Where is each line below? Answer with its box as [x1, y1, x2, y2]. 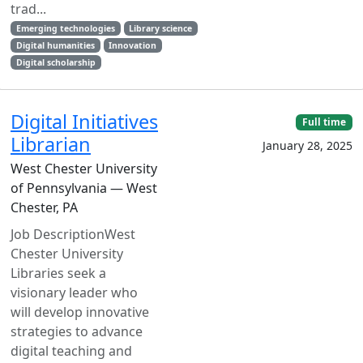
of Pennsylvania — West [11, 179, 157, 197]
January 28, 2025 [263, 138, 352, 154]
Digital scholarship [15, 57, 96, 68]
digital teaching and [11, 342, 132, 360]
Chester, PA [11, 199, 78, 216]
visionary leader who [11, 284, 138, 301]
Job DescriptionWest [11, 225, 135, 243]
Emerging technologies [15, 23, 115, 34]
